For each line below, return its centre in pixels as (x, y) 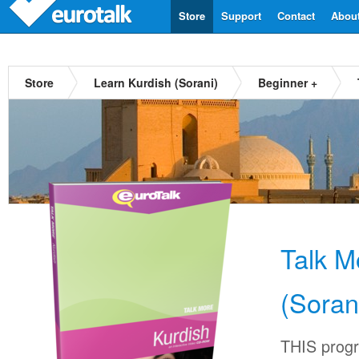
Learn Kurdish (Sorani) (156, 83)
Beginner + (288, 83)
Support (241, 16)
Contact (296, 16)
